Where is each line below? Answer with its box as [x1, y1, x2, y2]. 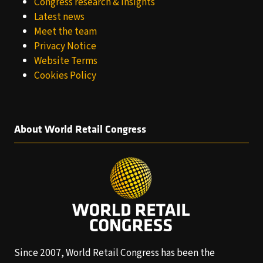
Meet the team [34, 24, 97, 39]
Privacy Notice [34, 39, 97, 54]
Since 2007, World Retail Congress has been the [14, 245, 215, 260]
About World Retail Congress [14, 122, 146, 137]
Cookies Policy [34, 68, 97, 83]
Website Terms [34, 53, 98, 69]
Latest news [34, 9, 85, 25]
